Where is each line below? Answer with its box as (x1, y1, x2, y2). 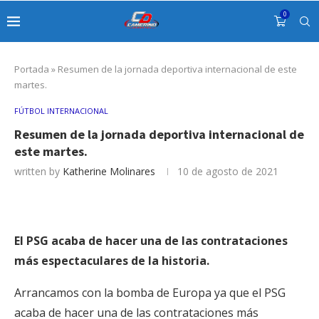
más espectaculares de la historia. (14, 253, 209, 268)
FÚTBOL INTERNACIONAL (14, 105, 108, 116)
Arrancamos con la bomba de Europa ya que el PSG (14, 285, 286, 300)
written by (14, 164, 63, 178)
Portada (14, 63, 49, 75)
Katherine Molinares (63, 164, 155, 178)
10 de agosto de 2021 (177, 164, 278, 178)
